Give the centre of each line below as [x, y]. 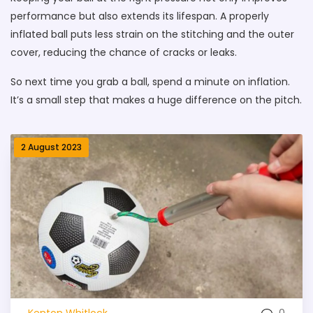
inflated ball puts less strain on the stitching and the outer [152, 34]
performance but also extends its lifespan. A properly [140, 16]
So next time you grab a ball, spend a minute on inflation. [150, 82]
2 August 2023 [51, 147]
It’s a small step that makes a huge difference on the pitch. [156, 100]
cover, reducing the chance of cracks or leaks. [124, 52]
